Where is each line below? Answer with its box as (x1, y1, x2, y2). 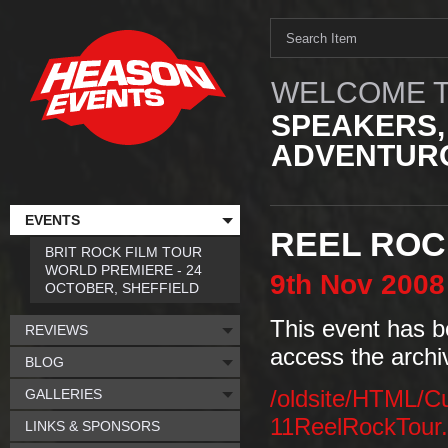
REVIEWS (25, 322, 88, 338)
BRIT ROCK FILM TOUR (45, 244, 202, 260)
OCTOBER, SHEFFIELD (45, 280, 199, 296)
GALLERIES (25, 386, 102, 402)
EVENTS (25, 212, 80, 228)
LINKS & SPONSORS (25, 418, 160, 434)
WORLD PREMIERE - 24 (45, 262, 202, 278)
